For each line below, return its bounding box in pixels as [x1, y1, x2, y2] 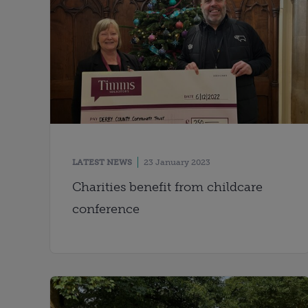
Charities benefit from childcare [72, 179, 263, 195]
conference [72, 201, 140, 217]
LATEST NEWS [72, 157, 132, 167]
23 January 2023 [144, 157, 210, 167]
